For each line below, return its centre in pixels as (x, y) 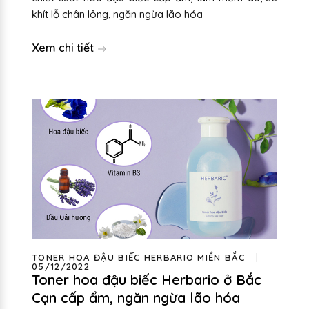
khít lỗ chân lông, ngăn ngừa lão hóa (117, 14)
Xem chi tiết (64, 48)
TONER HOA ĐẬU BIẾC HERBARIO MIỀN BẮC (138, 257)
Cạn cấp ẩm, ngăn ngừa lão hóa (136, 297)
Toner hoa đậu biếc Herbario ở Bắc (147, 279)
